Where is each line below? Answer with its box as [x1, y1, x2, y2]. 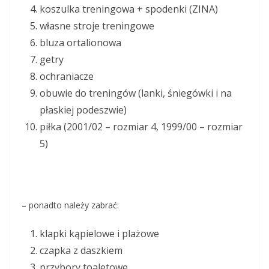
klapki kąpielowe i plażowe [40, 227, 159, 241]
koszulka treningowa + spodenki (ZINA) [40, 2, 218, 16]
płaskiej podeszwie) [40, 103, 127, 117]
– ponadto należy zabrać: [22, 199, 119, 211]
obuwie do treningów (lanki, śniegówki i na [40, 86, 232, 100]
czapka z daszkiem [40, 244, 122, 258]
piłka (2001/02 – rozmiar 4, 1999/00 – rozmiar [40, 120, 243, 134]
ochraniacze [40, 70, 94, 83]
